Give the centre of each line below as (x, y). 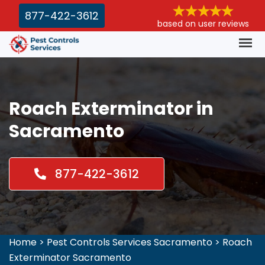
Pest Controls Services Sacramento (130, 242)
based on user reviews (203, 24)
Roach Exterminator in (111, 109)
